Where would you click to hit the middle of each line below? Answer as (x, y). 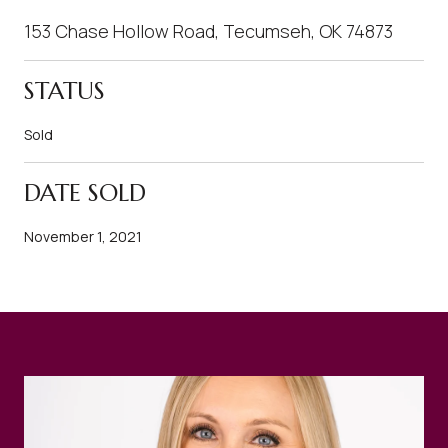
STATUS (64, 90)
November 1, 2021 (83, 236)
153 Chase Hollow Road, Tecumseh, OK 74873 (208, 30)
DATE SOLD (85, 192)
